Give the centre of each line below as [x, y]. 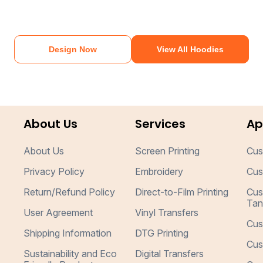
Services [160, 124]
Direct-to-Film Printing [181, 192]
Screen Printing [167, 151]
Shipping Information [68, 233]
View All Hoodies [190, 49]
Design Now [73, 49]
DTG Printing [161, 233]
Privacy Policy [54, 171]
